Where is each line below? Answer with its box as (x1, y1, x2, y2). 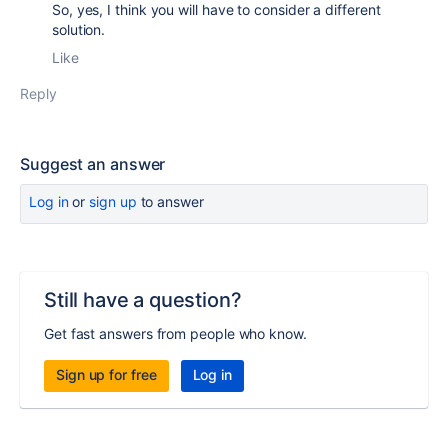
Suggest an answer (20, 154, 166, 174)
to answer (136, 193, 204, 210)
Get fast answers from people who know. (44, 325, 307, 342)
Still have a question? (44, 288, 242, 312)
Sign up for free (56, 366, 157, 383)
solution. (52, 21, 106, 38)
